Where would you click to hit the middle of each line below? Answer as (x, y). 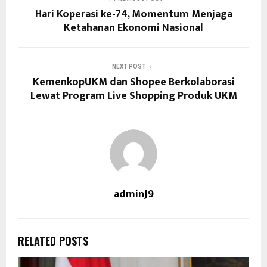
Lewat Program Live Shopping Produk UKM (133, 96)
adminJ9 (133, 195)
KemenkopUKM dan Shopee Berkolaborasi (133, 83)
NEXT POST (129, 67)
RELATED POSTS (53, 241)
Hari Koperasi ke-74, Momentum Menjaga (133, 15)
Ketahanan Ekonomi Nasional (133, 28)
